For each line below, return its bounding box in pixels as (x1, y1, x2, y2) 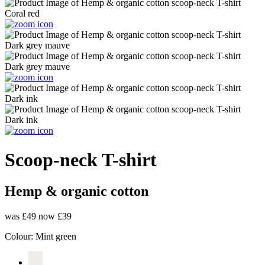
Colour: (5, 231, 35, 241)
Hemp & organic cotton (5, 183, 148, 199)
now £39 (38, 211, 72, 221)
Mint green (35, 231, 76, 241)
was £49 (5, 211, 38, 221)
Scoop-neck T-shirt (5, 148, 157, 170)
